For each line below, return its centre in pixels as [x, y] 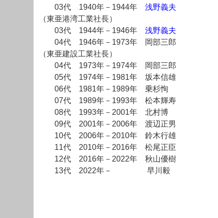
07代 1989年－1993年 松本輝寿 [108, 101]
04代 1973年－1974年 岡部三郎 [108, 66]
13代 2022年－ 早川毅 [105, 171]
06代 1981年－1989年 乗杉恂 [104, 89]
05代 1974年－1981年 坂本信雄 [108, 77]
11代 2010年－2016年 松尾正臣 [108, 147]
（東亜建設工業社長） [78, 54]
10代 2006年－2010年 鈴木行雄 [108, 136]
